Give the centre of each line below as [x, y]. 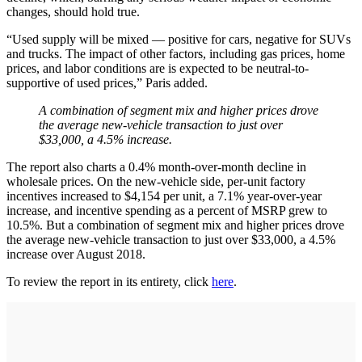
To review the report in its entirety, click [109, 281]
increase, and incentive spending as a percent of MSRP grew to [167, 210]
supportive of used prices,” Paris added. [107, 82]
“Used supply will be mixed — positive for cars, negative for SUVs [179, 39]
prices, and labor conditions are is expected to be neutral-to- [158, 68]
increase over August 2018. [76, 254]
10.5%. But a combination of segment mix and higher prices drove [175, 225]
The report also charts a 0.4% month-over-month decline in [156, 166]
